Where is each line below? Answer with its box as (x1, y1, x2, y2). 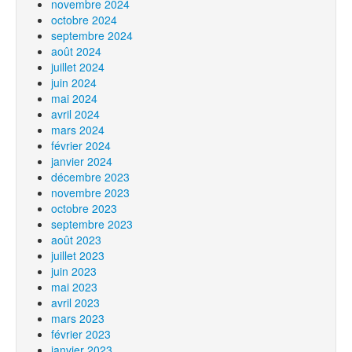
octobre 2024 (51, 12, 117, 27)
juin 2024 (51, 75, 97, 90)
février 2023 (51, 326, 111, 342)
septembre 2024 (51, 27, 133, 43)
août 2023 (51, 232, 101, 247)
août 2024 (51, 43, 101, 59)
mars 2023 (51, 310, 104, 326)
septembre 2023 (51, 216, 133, 232)
